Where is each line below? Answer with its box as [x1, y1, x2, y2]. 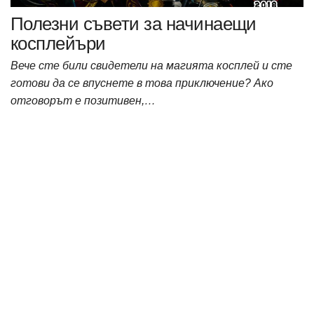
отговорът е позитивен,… [11, 95, 156, 107]
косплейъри [11, 33, 106, 55]
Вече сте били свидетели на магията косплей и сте [11, 60, 292, 72]
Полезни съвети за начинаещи [11, 13, 257, 35]
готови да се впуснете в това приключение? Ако [11, 77, 273, 90]
